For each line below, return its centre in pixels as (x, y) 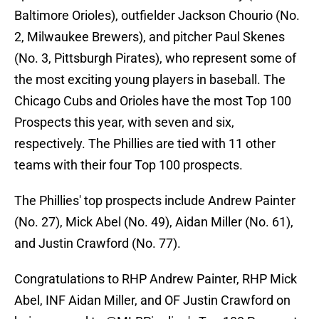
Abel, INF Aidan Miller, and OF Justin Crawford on (152, 300)
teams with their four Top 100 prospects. (129, 165)
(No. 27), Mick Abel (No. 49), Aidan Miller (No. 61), (154, 222)
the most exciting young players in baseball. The (150, 80)
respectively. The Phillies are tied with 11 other (145, 144)
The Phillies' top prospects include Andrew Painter (155, 201)
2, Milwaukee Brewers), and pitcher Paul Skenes (150, 37)
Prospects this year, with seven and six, (124, 122)
